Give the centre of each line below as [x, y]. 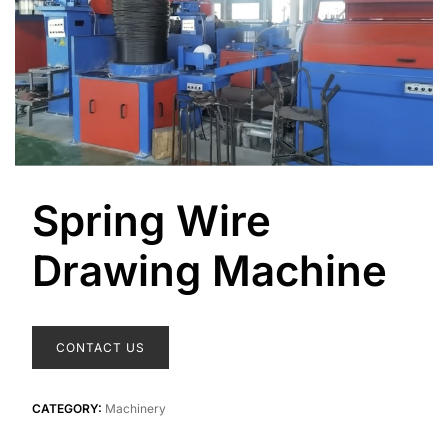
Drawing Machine [209, 270]
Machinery [135, 408]
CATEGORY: [68, 408]
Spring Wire [151, 220]
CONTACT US [100, 347]
